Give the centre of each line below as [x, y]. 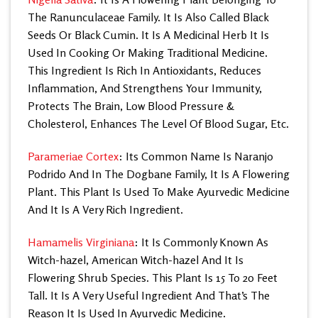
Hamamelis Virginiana [81, 242]
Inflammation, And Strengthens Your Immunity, [145, 88]
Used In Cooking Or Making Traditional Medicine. [148, 53]
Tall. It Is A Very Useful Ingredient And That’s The [149, 296]
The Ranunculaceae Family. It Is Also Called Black [148, 17]
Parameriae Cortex [73, 157]
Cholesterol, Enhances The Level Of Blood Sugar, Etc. [158, 124]
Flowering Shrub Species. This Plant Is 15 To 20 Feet [153, 278]
